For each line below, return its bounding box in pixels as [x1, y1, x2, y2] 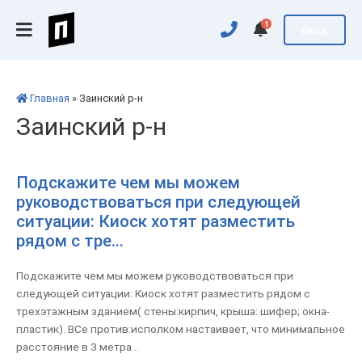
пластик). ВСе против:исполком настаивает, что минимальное [16, 322, 345, 335]
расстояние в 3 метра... [16, 340, 139, 353]
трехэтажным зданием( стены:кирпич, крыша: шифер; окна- [16, 305, 330, 318]
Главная [30, 92, 69, 104]
